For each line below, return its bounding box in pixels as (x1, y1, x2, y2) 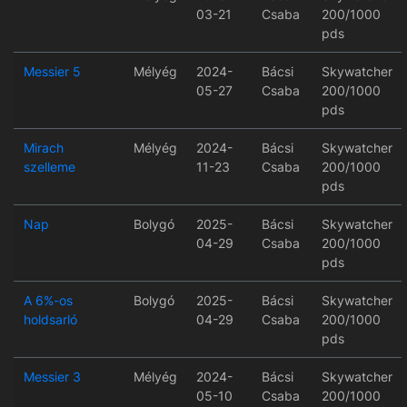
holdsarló (23, 312, 77, 328)
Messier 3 (23, 369, 81, 385)
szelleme (23, 159, 75, 175)
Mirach (23, 140, 64, 156)
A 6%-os (23, 293, 73, 309)
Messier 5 (23, 64, 81, 80)
